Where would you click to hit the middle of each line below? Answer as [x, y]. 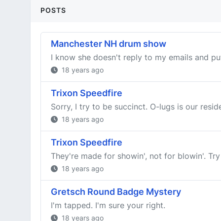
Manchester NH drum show [109, 44]
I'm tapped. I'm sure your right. [108, 205]
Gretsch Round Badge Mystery [116, 192]
